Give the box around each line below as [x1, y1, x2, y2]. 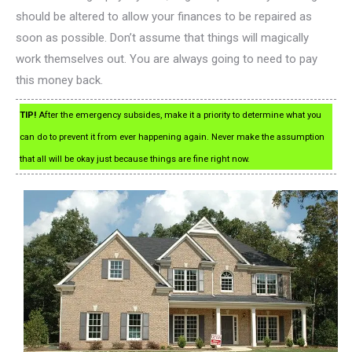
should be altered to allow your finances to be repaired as [16, 9, 312, 24]
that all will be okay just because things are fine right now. [20, 153, 250, 164]
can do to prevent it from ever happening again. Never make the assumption [20, 131, 324, 142]
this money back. [16, 72, 103, 87]
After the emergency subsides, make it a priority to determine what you [36, 109, 321, 120]
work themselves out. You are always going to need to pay [16, 51, 317, 66]
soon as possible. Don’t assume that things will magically [16, 30, 309, 45]
